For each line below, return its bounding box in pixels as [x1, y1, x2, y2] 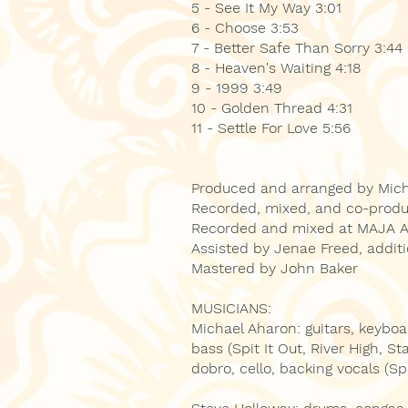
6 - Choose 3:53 [191, 19, 299, 36]
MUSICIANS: [191, 300, 271, 317]
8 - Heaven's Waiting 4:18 [191, 59, 361, 76]
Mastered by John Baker [191, 260, 358, 277]
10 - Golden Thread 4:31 [191, 99, 352, 117]
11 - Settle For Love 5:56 [191, 119, 351, 137]
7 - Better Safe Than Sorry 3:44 [191, 39, 403, 56]
